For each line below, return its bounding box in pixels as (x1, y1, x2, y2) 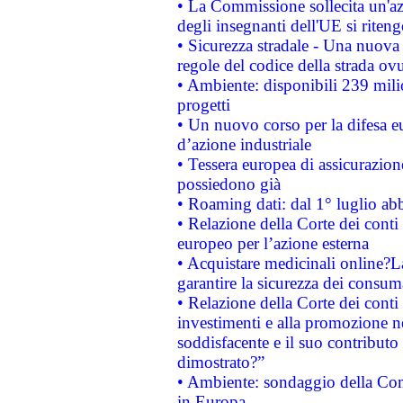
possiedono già (176, 175, 281, 193)
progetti (176, 95, 230, 114)
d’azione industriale (176, 135, 311, 154)
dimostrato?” (176, 353, 264, 372)
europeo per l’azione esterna (176, 234, 369, 253)
